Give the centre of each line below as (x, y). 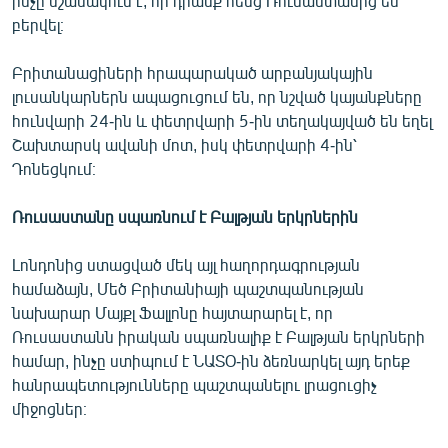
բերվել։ (38, 24)
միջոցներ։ (49, 408)
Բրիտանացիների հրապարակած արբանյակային (192, 72)
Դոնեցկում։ (54, 168)
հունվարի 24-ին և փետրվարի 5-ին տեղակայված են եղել (222, 120)
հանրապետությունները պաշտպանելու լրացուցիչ (194, 384)
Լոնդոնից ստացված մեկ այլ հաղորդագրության (186, 264)
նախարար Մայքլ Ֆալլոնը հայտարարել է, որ (172, 312)
